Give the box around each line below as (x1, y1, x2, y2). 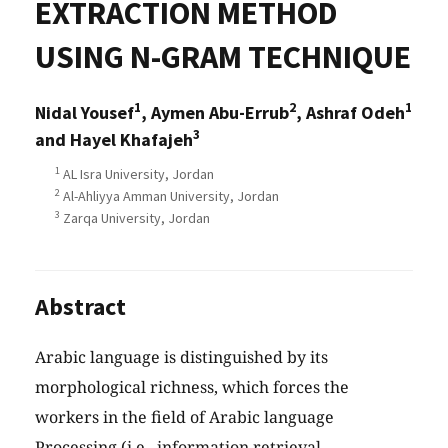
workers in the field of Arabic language (35, 406, 334, 429)
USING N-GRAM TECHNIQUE (35, 37, 411, 78)
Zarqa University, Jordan (60, 209, 210, 228)
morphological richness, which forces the (35, 376, 349, 399)
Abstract (35, 291, 126, 323)
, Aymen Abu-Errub (141, 101, 289, 125)
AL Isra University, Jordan (60, 165, 214, 184)
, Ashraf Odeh (296, 101, 405, 125)
